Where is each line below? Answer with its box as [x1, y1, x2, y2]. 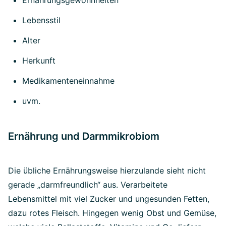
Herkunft [22, 55, 55, 66]
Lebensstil [22, 15, 61, 25]
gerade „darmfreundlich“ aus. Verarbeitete [8, 180, 167, 190]
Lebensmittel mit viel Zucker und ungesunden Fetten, [8, 194, 209, 204]
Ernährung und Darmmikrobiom [8, 130, 159, 142]
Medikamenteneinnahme [22, 76, 115, 86]
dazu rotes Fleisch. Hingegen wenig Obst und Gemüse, [8, 208, 216, 218]
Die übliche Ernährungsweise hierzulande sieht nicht [8, 165, 206, 176]
